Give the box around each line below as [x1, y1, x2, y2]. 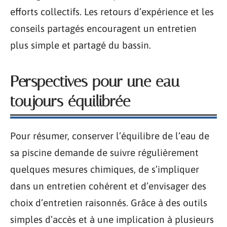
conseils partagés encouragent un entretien [10, 23, 197, 34]
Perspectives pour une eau [10, 72, 179, 91]
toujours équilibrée [10, 92, 130, 110]
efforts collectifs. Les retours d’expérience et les [10, 6, 214, 17]
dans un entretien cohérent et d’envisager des [10, 180, 206, 192]
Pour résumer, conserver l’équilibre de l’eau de [10, 130, 209, 141]
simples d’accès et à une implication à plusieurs [10, 214, 214, 225]
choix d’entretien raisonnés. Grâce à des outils [10, 197, 207, 208]
